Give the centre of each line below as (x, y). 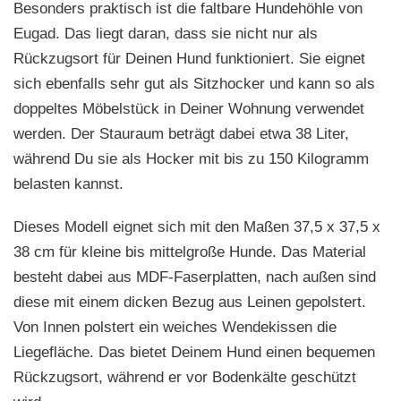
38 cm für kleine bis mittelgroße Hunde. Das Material (190, 252)
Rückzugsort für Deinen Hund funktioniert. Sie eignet (189, 58)
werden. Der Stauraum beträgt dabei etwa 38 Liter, (181, 133)
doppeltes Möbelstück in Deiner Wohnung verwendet (189, 108)
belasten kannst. (68, 183)
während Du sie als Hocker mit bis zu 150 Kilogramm (191, 158)
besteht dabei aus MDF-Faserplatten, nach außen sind (195, 277)
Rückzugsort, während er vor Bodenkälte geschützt (185, 377)
